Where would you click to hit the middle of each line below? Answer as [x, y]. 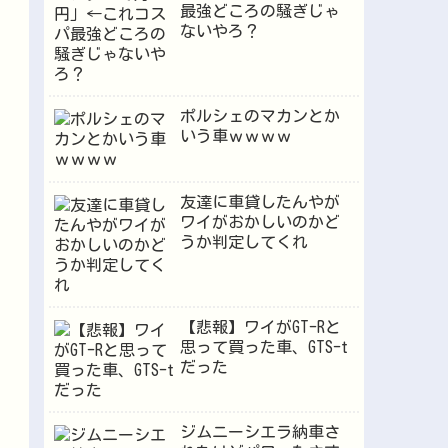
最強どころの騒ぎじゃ [259, 10]
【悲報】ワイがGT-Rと [260, 327]
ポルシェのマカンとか [259, 116]
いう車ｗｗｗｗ [235, 136]
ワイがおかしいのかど [259, 221]
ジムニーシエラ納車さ [259, 432]
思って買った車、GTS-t [263, 347]
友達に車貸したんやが [259, 201]
